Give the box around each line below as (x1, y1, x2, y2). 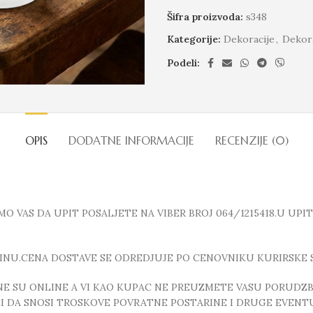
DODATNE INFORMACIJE (68, 133, 194, 148)
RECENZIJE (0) (214, 133, 289, 148)
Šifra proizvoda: (167, 10, 246, 23)
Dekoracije (224, 33, 275, 45)
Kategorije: (167, 33, 221, 45)
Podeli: (167, 57, 200, 69)
